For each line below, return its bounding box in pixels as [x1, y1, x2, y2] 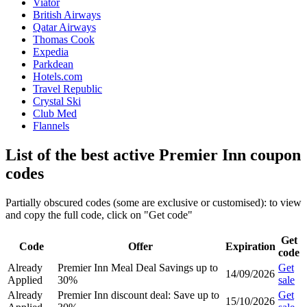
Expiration [225, 240, 275, 252]
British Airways [33, 8, 101, 21]
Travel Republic [33, 82, 102, 95]
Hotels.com [33, 70, 82, 82]
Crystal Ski [33, 95, 81, 107]
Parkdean [33, 58, 73, 70]
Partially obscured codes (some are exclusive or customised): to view [5, 196, 302, 208]
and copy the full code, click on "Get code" [5, 208, 193, 221]
